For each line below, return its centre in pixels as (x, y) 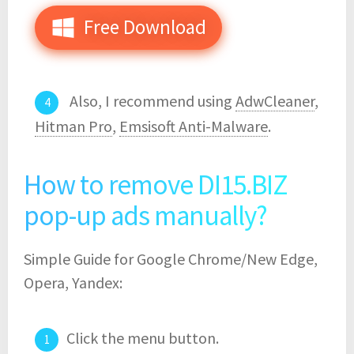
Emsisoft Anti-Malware (194, 126)
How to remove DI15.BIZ (156, 185)
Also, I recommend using (151, 101)
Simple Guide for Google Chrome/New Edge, (171, 259)
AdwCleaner (275, 101)
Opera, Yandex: (73, 283)
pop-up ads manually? (145, 216)
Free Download (141, 27)
